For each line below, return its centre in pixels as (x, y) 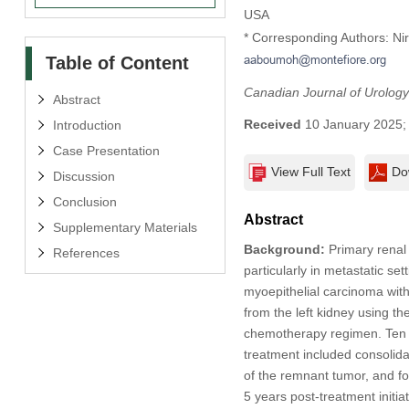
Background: (284, 249)
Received (272, 124)
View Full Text (310, 171)
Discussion (84, 176)
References (86, 252)
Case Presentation (106, 150)
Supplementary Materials (125, 227)
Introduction (87, 125)
